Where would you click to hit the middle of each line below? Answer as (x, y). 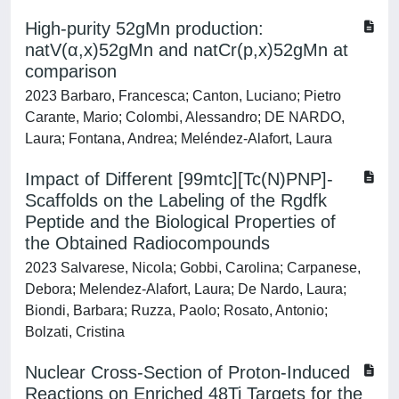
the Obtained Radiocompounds (147, 243)
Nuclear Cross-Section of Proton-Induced (187, 372)
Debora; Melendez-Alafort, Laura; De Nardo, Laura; (186, 289)
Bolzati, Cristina (75, 332)
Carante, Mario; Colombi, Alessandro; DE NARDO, (185, 117)
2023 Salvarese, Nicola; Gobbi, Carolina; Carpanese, (193, 268)
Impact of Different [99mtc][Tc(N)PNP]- (179, 179)
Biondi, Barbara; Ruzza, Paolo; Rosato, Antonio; (176, 310)
